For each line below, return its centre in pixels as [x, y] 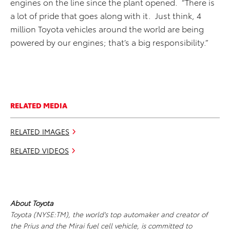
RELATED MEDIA [39, 106]
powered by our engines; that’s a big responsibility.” [109, 42]
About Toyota [32, 203]
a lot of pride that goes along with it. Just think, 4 [106, 15]
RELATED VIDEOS [40, 151]
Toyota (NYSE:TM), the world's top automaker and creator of [109, 214]
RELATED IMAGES [40, 132]
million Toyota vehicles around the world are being [107, 29]
